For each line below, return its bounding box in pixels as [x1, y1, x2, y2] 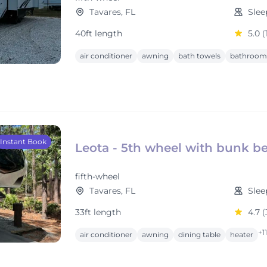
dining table [178, 230, 221, 239]
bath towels [178, 51, 221, 60]
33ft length [75, 207, 121, 218]
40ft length [75, 28, 122, 39]
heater [230, 230, 253, 239]
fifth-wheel [75, 171, 120, 182]
